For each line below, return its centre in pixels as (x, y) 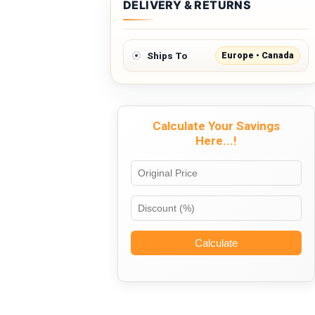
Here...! (216, 141)
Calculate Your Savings (216, 126)
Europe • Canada (258, 56)
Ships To (167, 56)
